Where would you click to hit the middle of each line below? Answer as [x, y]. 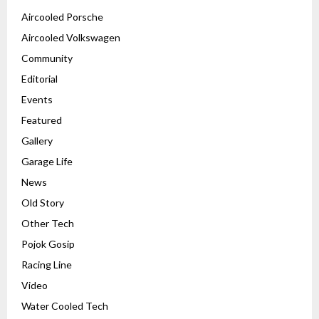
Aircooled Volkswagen [71, 37]
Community [47, 58]
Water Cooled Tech [65, 305]
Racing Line [47, 264]
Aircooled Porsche [62, 16]
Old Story [43, 202]
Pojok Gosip [48, 244]
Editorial [40, 78]
